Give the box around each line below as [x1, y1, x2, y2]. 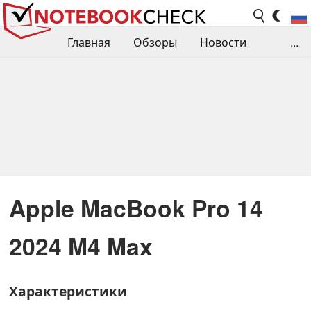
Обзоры [133, 34, 177, 51]
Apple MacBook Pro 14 [9, 190, 263, 224]
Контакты [197, 95, 249, 112]
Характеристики [9, 281, 127, 301]
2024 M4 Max [9, 228, 153, 262]
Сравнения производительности [11, 65, 190, 81]
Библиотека [11, 95, 76, 112]
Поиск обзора [99, 95, 174, 112]
